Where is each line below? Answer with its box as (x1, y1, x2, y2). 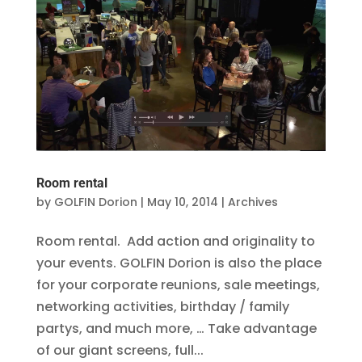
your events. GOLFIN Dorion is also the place (36, 253, 322, 272)
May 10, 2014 (146, 193, 218, 210)
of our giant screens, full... (36, 340, 204, 360)
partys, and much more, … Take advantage (36, 318, 317, 338)
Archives (227, 193, 278, 210)
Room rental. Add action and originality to (36, 231, 315, 250)
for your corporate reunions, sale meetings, (36, 275, 320, 294)
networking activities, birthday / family (36, 297, 289, 316)
